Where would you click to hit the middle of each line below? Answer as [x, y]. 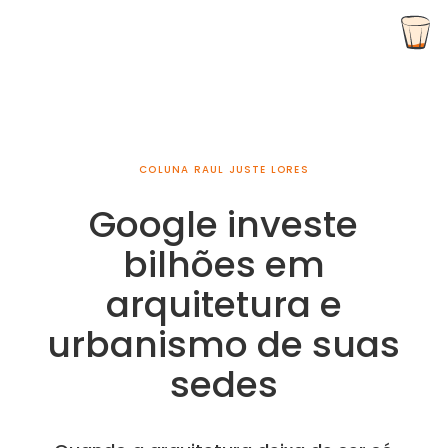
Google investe [224, 224]
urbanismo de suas [224, 344]
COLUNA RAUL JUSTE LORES [224, 169]
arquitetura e [223, 304]
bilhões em [223, 264]
